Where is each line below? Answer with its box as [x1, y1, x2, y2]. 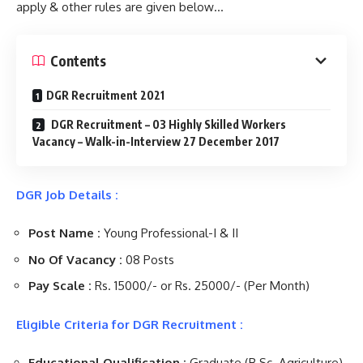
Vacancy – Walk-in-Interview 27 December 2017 [32, 135, 280, 148]
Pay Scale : [28, 278, 92, 293]
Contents [50, 51, 106, 70]
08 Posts [126, 251, 174, 267]
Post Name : [28, 225, 104, 241]
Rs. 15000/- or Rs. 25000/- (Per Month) [92, 278, 310, 293]
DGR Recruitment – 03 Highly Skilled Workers [49, 117, 286, 131]
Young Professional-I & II [104, 225, 238, 241]
